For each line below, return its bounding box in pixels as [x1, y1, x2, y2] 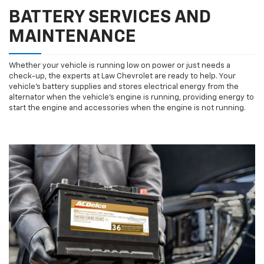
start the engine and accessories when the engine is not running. [9, 104, 246, 113]
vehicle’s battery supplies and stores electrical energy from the [9, 83, 239, 91]
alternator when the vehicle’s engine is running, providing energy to [9, 94, 254, 102]
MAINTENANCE [9, 28, 136, 47]
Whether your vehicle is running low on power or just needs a [9, 62, 230, 70]
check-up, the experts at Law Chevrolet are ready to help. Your [9, 72, 236, 81]
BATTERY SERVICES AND [9, 9, 211, 27]
